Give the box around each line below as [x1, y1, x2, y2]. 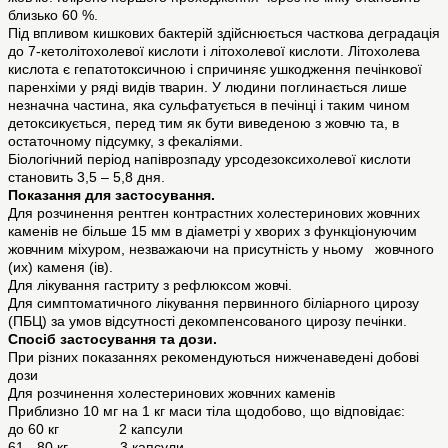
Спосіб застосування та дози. [8, 331, 217, 348]
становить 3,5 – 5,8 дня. [8, 169, 165, 186]
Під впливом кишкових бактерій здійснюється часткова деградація [8, 25, 440, 42]
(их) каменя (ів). [8, 259, 113, 276]
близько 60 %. [8, 7, 98, 24]
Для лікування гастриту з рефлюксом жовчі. [8, 277, 292, 294]
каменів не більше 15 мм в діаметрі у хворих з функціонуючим [8, 223, 417, 240]
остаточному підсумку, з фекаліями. [8, 133, 243, 150]
